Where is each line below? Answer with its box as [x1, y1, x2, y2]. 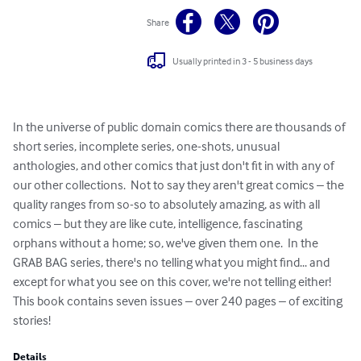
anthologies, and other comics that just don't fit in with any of [13, 157, 337, 174]
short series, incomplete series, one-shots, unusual [13, 138, 282, 155]
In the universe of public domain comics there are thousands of [13, 118, 348, 135]
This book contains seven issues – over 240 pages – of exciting [13, 293, 345, 309]
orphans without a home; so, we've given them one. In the [13, 234, 321, 251]
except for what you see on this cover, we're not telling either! [13, 273, 336, 290]
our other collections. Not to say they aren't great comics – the [13, 176, 346, 193]
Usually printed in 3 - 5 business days [172, 54, 313, 67]
